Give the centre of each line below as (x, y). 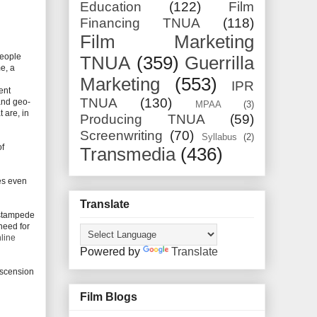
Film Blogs (109, 297)
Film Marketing (167, 42)
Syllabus (219, 137)
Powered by (111, 251)
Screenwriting (121, 136)
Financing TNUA (140, 23)
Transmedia (128, 155)
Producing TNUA (143, 120)
